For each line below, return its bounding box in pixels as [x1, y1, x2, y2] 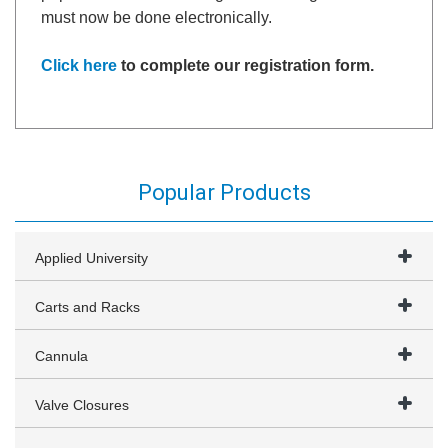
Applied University [35, 250, 148, 266]
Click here [41, 57, 117, 74]
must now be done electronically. [41, 9, 272, 26]
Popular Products [137, 180, 311, 205]
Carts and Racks [35, 299, 140, 315]
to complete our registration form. [117, 57, 374, 74]
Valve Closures [35, 397, 129, 413]
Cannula [35, 348, 88, 364]
